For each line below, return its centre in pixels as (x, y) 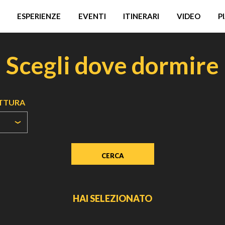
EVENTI (92, 16)
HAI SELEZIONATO (113, 198)
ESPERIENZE (39, 16)
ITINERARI (141, 16)
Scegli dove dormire (113, 65)
